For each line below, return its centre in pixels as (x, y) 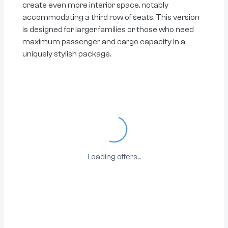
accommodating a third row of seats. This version (111, 17)
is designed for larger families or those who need (108, 30)
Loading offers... (114, 157)
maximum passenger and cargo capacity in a (104, 42)
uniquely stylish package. (67, 54)
